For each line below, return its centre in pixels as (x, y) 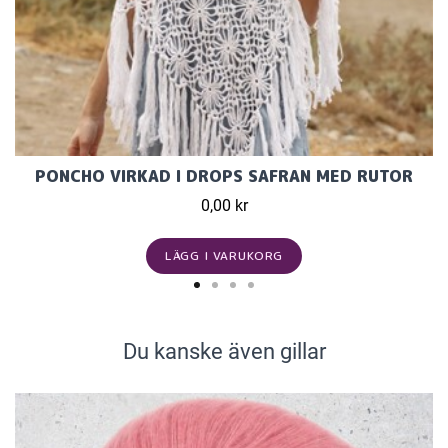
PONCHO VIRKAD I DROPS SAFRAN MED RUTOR (224, 176)
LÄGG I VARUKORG (224, 256)
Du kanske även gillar (224, 352)
